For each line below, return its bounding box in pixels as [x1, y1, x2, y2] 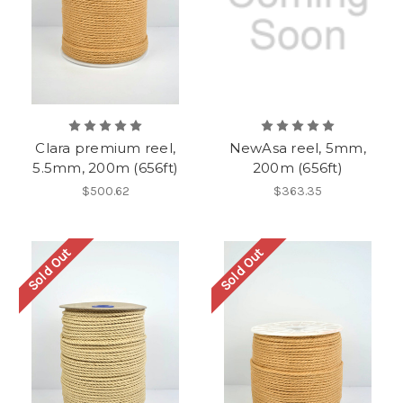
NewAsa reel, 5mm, [228, 139, 366, 157]
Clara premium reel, [35, 139, 176, 157]
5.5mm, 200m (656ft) [32, 158, 179, 176]
